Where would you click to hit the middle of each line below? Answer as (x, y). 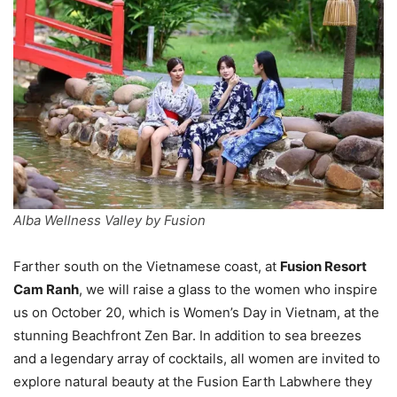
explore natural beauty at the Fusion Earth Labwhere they (193, 381)
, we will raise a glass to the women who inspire (228, 289)
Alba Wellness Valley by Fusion (109, 220)
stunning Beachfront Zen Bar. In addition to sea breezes (187, 335)
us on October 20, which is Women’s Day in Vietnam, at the (196, 312)
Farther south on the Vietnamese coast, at (147, 266)
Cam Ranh (46, 289)
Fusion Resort (323, 266)
